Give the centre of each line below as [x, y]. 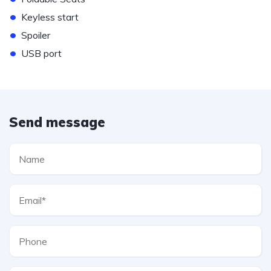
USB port [41, 53]
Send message [57, 122]
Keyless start [50, 17]
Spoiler [36, 35]
